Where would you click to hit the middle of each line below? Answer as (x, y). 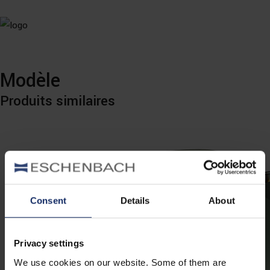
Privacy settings (49, 243)
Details (135, 201)
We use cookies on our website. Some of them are (120, 262)
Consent (48, 201)
